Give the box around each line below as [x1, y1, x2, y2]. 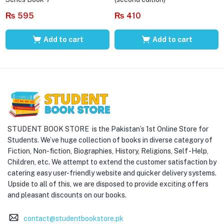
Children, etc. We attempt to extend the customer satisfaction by [7, 158, 216, 166]
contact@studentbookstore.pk [23, 214, 123, 222]
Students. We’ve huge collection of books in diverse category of [7, 136, 212, 144]
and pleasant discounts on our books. [7, 191, 126, 199]
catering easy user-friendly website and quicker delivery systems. [7, 169, 216, 177]
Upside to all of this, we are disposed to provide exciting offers [7, 180, 208, 188]
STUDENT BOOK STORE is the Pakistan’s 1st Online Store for [7, 125, 208, 133]
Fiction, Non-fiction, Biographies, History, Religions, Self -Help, [7, 147, 208, 155]
